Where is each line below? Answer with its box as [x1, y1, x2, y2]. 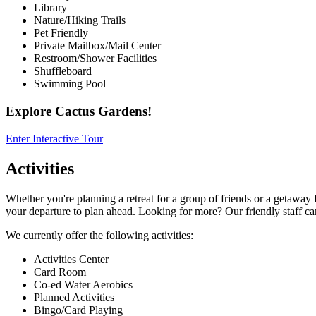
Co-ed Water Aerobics [34, 278, 133, 291]
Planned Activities [34, 291, 114, 303]
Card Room [34, 265, 86, 278]
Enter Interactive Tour [6, 132, 103, 145]
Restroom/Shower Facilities [34, 52, 157, 65]
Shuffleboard [34, 65, 92, 78]
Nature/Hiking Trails [34, 14, 126, 27]
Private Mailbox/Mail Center [34, 39, 161, 52]
